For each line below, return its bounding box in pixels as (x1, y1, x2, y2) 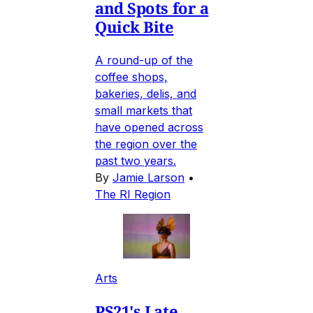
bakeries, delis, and (95, 86, 196, 101)
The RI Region (95, 187, 170, 201)
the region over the (95, 136, 197, 151)
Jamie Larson (112, 170, 184, 184)
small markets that (95, 103, 192, 117)
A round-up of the (95, 52, 193, 67)
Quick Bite (95, 15, 174, 37)
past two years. (95, 153, 176, 168)
